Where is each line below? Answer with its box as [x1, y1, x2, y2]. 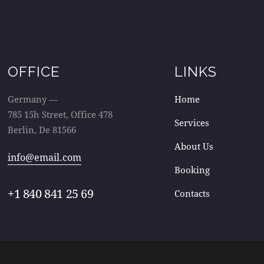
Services [174, 117, 209, 128]
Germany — [8, 93, 58, 105]
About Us [174, 140, 213, 152]
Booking [174, 164, 210, 176]
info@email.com [8, 151, 81, 163]
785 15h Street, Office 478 [8, 108, 113, 120]
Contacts [174, 187, 210, 199]
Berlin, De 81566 [8, 123, 76, 136]
